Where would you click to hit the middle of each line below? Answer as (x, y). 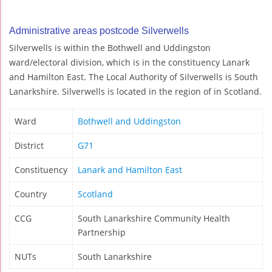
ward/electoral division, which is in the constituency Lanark (129, 63)
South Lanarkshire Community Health (154, 219)
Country (31, 194)
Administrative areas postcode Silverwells (99, 31)
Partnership (102, 233)
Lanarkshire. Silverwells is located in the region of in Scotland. (135, 92)
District (29, 146)
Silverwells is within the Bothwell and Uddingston (110, 48)
